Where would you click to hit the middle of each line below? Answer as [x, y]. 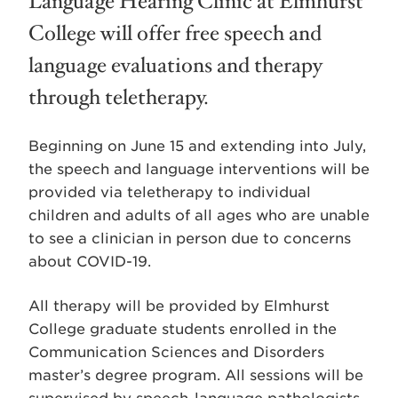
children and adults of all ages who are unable [199, 215]
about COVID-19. [90, 261]
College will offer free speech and [175, 33]
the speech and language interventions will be [199, 169]
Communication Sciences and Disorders [176, 352]
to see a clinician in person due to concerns [190, 238]
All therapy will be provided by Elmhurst [179, 306]
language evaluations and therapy [175, 65]
